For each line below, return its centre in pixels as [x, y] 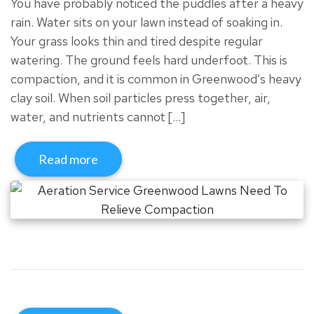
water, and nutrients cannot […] [98, 116]
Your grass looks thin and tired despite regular [137, 41]
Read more [68, 159]
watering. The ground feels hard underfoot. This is [149, 60]
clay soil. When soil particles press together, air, [141, 97]
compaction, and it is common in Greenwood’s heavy [156, 78]
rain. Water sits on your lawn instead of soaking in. [146, 22]
